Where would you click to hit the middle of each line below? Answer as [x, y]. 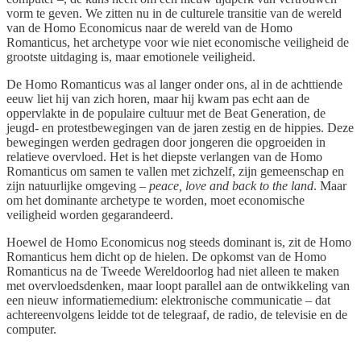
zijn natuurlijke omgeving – [78, 186]
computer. [31, 330]
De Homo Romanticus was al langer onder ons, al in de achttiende [174, 85]
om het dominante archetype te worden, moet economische [156, 201]
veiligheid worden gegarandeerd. [90, 215]
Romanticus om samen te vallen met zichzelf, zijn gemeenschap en [175, 172]
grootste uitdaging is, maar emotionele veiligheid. [131, 57]
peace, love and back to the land [231, 186]
